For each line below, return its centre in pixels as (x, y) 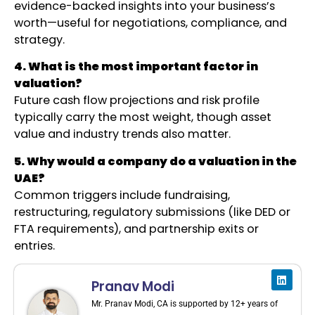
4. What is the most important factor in (136, 67)
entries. (34, 245)
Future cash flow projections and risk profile (137, 101)
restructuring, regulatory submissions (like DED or (152, 212)
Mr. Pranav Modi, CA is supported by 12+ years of (185, 304)
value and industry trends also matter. (122, 134)
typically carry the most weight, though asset (143, 117)
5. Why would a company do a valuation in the (155, 161)
